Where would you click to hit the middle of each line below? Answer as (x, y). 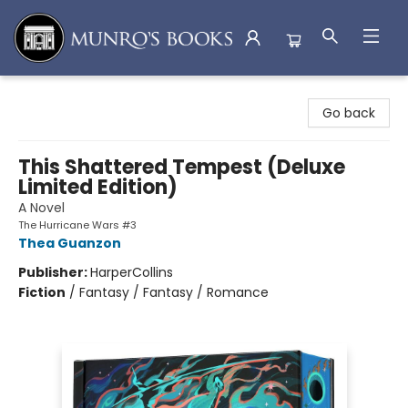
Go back (349, 113)
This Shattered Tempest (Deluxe (182, 167)
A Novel (41, 208)
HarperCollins (132, 272)
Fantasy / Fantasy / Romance (174, 292)
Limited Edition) (98, 187)
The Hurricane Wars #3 (77, 225)
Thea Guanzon (70, 243)
